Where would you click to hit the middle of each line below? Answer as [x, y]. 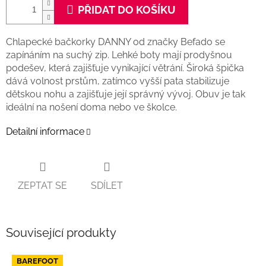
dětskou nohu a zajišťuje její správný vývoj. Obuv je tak [126, 94]
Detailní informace [45, 132]
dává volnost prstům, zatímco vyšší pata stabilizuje [118, 81]
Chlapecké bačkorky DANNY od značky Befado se [115, 42]
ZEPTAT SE [42, 185]
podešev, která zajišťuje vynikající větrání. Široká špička [125, 68]
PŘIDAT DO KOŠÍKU [127, 10]
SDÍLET [107, 185]
